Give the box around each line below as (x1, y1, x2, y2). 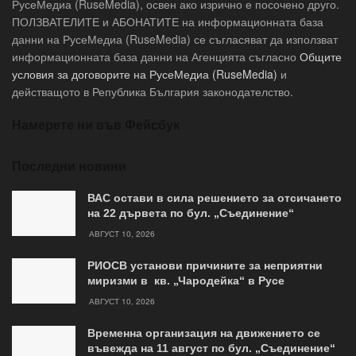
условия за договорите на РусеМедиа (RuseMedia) (12, 66, 277, 83)
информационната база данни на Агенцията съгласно (12, 48, 300, 65)
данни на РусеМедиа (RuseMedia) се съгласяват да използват (12, 31, 338, 48)
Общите (300, 48, 342, 65)
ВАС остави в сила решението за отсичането (87, 192, 342, 205)
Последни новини (12, 157, 126, 176)
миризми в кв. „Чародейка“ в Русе (87, 274, 284, 288)
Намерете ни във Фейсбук (12, 115, 180, 134)
